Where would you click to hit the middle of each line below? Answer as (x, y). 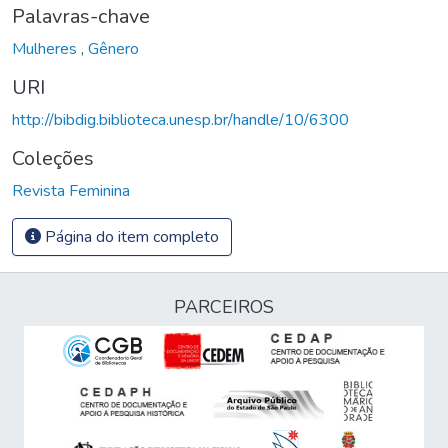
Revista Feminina (71, 190)
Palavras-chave (81, 16)
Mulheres (46, 48)
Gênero (113, 48)
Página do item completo (130, 236)
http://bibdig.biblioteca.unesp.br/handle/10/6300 (180, 119)
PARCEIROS (224, 307)
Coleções (53, 158)
